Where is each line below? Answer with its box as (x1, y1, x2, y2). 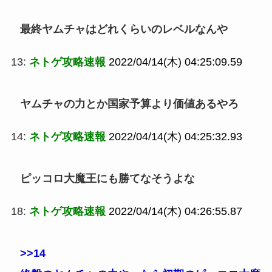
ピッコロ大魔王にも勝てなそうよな (19, 172, 195, 185)
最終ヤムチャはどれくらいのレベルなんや (19, 23, 228, 36)
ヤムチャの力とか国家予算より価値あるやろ (19, 98, 239, 110)
